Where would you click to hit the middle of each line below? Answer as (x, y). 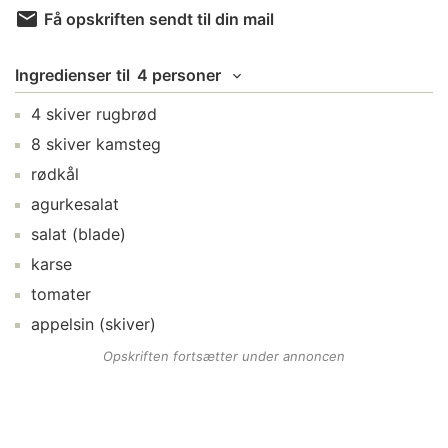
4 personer (179, 75)
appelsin (62, 324)
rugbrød (126, 114)
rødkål (55, 174)
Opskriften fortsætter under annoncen (224, 356)
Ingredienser (63, 75)
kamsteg (128, 144)
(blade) (96, 234)
